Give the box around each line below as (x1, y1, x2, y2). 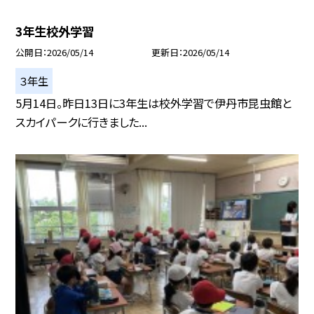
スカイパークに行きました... (15, 113, 148, 130)
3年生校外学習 (15, 22, 95, 40)
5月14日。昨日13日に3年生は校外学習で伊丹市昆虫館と (15, 94, 292, 111)
